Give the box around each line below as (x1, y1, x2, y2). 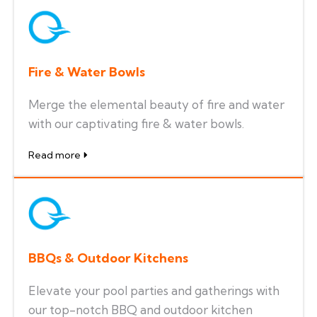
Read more (28, 148, 81, 161)
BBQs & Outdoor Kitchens (28, 249, 188, 266)
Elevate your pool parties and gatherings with (28, 282, 279, 298)
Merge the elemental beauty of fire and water (28, 96, 284, 112)
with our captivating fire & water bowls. (28, 115, 244, 131)
